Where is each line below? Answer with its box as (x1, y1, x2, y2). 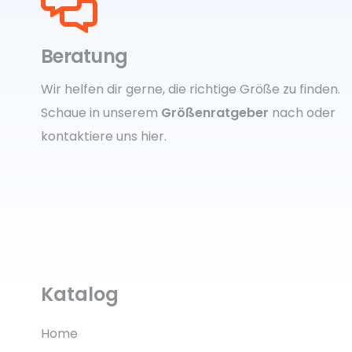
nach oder (269, 103, 335, 122)
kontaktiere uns (41, 126, 141, 145)
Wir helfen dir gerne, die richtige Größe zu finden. (41, 79, 340, 98)
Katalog (41, 280, 119, 307)
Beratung (41, 42, 128, 69)
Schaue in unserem (41, 103, 161, 122)
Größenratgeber (161, 103, 269, 122)
